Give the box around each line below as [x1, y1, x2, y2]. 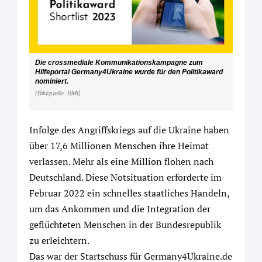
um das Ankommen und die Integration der [29, 202, 211, 215]
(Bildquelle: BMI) [35, 89, 81, 97]
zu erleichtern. [29, 233, 89, 247]
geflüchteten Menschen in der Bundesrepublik [29, 218, 221, 231]
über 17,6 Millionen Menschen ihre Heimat [29, 139, 209, 152]
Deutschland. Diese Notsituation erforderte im [29, 170, 222, 184]
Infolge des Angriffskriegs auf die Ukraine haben [29, 123, 229, 136]
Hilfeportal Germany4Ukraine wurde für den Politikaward [35, 68, 223, 76]
